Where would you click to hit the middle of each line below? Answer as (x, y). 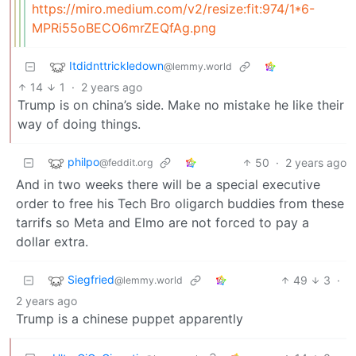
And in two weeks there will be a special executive (168, 184)
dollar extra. (52, 241)
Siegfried (91, 280)
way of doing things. (79, 124)
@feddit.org (126, 163)
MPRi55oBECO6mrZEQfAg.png (124, 27)
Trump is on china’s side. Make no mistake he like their (181, 104)
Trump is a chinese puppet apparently (130, 318)
